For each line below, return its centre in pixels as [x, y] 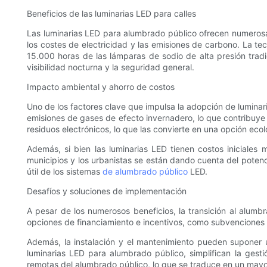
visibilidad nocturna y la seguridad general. [111, 67]
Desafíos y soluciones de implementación [107, 191]
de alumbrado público [145, 172]
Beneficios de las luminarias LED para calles [111, 14]
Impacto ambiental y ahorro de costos [101, 87]
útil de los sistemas [65, 172]
